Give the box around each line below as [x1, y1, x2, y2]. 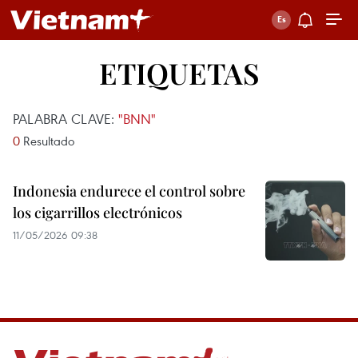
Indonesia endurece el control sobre [13, 181, 245, 201]
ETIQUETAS [99, 54, 259, 92]
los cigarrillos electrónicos [13, 203, 182, 222]
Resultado [20, 133, 74, 149]
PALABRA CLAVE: [13, 109, 118, 128]
